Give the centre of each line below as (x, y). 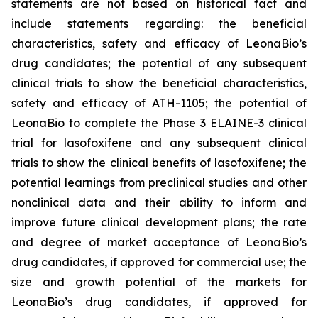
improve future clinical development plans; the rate (159, 222)
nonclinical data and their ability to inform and (159, 202)
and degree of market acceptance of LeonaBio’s (159, 242)
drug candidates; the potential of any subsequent (159, 63)
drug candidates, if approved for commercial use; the (159, 262)
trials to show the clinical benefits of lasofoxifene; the (159, 163)
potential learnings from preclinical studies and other (159, 182)
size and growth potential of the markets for (159, 282)
